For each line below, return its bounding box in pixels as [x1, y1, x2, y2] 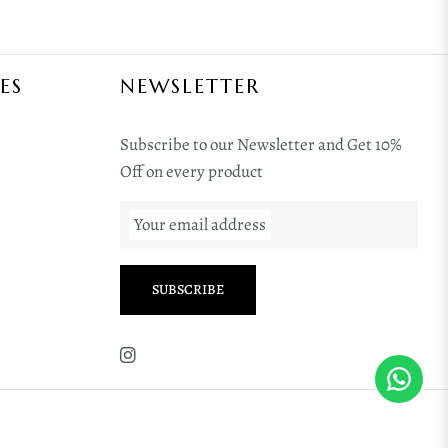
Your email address [134, 213, 267, 237]
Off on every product [119, 159, 263, 183]
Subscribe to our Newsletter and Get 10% [119, 132, 401, 156]
